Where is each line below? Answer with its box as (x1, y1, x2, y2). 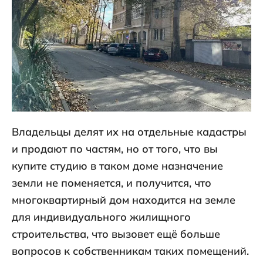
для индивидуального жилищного (12, 210, 191, 224)
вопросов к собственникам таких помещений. (12, 244, 249, 258)
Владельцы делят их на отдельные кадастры (12, 125, 247, 139)
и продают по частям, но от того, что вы (12, 142, 218, 156)
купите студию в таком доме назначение (12, 159, 223, 173)
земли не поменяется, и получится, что (12, 176, 211, 190)
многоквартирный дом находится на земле (12, 193, 235, 207)
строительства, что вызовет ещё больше (12, 227, 220, 241)
